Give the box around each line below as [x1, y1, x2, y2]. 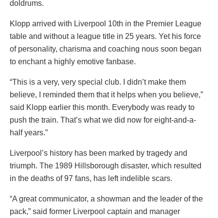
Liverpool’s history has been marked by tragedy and [10, 149, 187, 158]
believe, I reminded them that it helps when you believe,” [10, 91, 203, 99]
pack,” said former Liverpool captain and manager [10, 207, 180, 216]
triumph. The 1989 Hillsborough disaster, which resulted [10, 162, 201, 170]
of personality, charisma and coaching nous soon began [10, 45, 201, 54]
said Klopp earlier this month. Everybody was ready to [10, 103, 195, 112]
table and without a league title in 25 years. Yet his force [10, 32, 201, 41]
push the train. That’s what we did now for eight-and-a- [10, 116, 196, 125]
